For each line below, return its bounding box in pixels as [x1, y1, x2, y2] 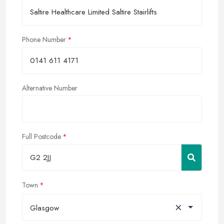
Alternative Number [22, 82, 77, 93]
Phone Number [22, 34, 66, 44]
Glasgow [30, 202, 59, 213]
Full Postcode [22, 131, 61, 141]
